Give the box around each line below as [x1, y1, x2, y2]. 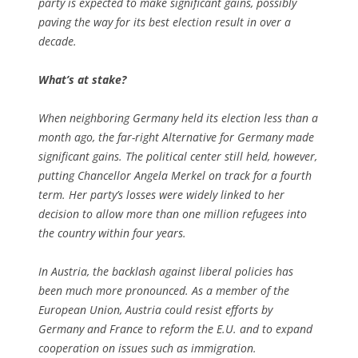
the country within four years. [38, 225, 186, 241]
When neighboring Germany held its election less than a [38, 109, 318, 125]
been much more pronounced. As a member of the [38, 282, 289, 298]
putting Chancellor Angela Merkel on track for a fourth [38, 167, 312, 183]
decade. [38, 33, 77, 49]
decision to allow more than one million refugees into [38, 205, 307, 221]
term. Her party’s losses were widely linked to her [38, 186, 284, 202]
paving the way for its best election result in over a [38, 14, 291, 30]
